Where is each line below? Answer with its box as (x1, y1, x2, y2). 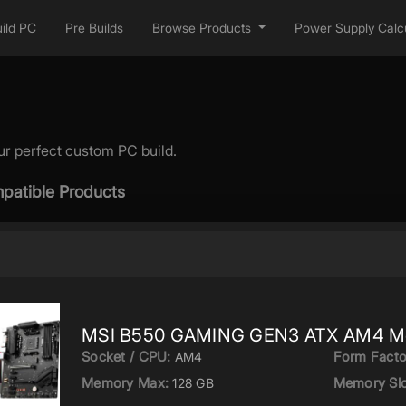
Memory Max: (82, 373, 169, 391)
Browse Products (152, 19, 252, 35)
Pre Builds (65, 19, 124, 35)
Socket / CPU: (82, 347, 171, 365)
